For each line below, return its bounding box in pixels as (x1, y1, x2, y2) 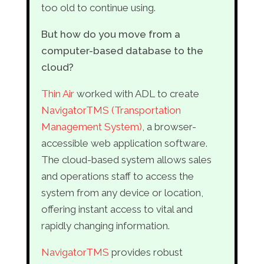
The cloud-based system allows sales (41, 154, 212, 166)
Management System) (41, 121, 142, 133)
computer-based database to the (41, 45, 203, 57)
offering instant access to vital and (41, 203, 193, 215)
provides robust (108, 246, 183, 258)
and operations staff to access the (41, 170, 194, 182)
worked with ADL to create (76, 88, 199, 100)
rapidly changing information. (41, 220, 172, 232)
